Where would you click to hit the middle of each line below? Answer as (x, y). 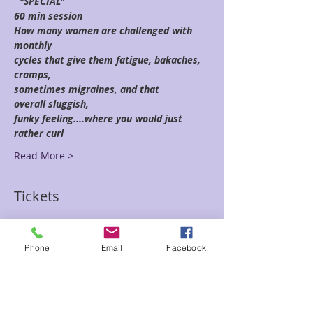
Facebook (186, 247)
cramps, (32, 74)
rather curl (39, 133)
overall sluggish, (51, 104)
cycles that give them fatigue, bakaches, (109, 60)
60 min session (48, 16)
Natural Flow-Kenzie (78, 281)
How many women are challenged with (104, 30)
